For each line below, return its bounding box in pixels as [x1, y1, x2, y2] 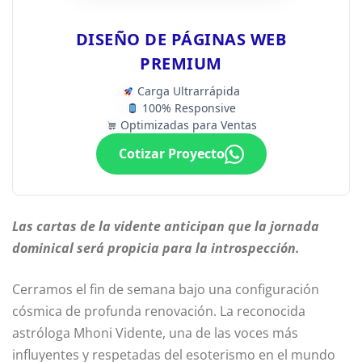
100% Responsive [138, 100, 236, 116]
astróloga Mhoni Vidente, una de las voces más [12, 324, 298, 343]
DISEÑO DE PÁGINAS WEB [75, 28, 287, 51]
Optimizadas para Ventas [117, 117, 258, 133]
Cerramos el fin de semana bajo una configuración [12, 280, 319, 299]
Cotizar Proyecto [118, 145, 225, 163]
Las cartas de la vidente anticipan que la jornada [12, 217, 319, 236]
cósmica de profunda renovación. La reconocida [12, 302, 305, 321]
